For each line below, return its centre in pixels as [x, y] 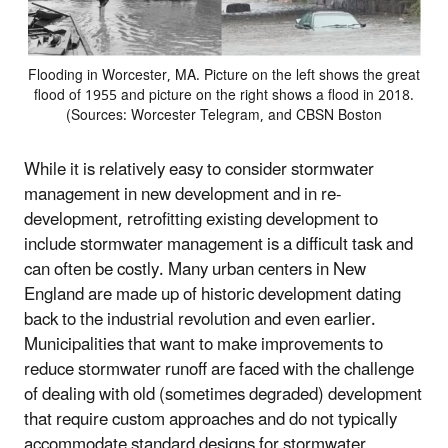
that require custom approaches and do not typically [210, 419]
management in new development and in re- [182, 194]
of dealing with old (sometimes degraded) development [223, 394]
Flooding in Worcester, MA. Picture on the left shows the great [224, 75]
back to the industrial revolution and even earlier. [200, 319]
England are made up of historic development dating [212, 294]
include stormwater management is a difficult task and [218, 244]
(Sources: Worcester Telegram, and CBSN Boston [224, 115]
